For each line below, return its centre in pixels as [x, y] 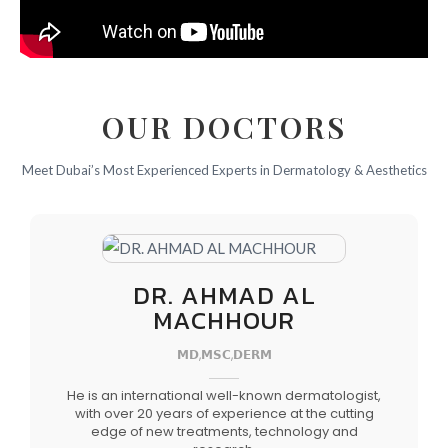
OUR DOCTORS [224, 126]
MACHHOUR [224, 319]
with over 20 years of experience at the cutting [224, 413]
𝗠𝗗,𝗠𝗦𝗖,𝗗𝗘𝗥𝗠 [224, 354]
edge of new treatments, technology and [224, 431]
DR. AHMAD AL [224, 294]
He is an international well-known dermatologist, [224, 395]
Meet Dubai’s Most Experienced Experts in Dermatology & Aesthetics [224, 169]
